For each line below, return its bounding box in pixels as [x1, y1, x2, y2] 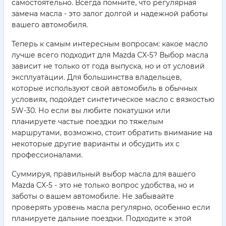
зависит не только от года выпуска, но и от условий [12, 62, 205, 71]
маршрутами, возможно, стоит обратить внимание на [12, 128, 212, 138]
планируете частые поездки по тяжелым [12, 117, 163, 127]
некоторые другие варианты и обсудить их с [12, 139, 180, 149]
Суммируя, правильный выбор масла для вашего [12, 169, 196, 179]
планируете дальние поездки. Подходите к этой [12, 214, 192, 223]
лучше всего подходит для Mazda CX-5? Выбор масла [12, 50, 208, 60]
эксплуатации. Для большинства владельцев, [12, 73, 182, 82]
